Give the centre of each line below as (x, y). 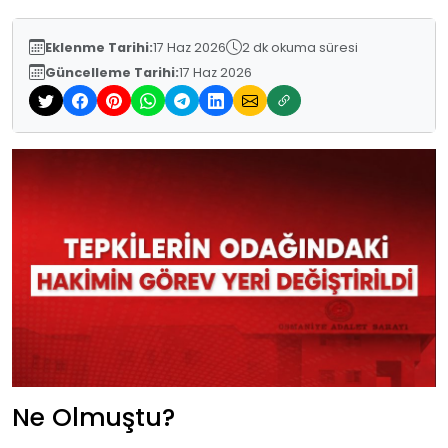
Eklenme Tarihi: (99, 47)
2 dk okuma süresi (300, 47)
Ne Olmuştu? (93, 417)
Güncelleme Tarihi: (112, 72)
